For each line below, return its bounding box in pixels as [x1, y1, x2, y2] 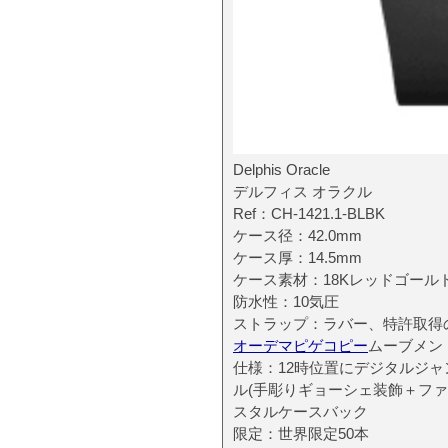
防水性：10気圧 [233, 292, 339, 310]
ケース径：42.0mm [233, 226, 362, 244]
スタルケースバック [233, 402, 368, 420]
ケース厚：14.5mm [233, 248, 362, 266]
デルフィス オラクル [233, 182, 372, 200]
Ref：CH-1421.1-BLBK [233, 204, 385, 222]
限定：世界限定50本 [233, 424, 369, 442]
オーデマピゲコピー [233, 336, 368, 354]
